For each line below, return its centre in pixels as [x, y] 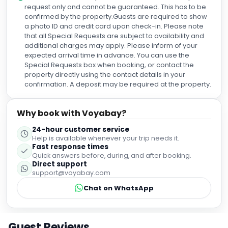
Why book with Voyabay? [72, 113]
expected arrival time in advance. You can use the [107, 55]
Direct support [60, 164]
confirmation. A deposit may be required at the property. [118, 84]
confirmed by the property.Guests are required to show [116, 17]
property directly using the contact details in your [105, 75]
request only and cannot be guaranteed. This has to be [115, 7]
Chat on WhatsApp [119, 188]
